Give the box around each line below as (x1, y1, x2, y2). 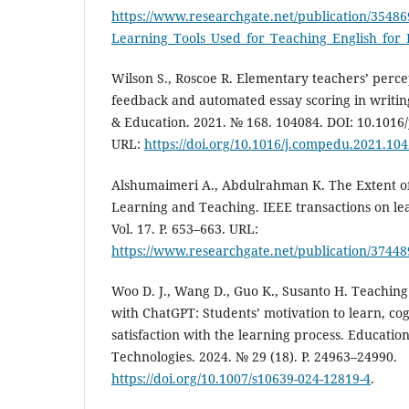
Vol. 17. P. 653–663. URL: (111, 219, 258, 237)
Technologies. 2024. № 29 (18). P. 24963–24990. (111, 347, 397, 365)
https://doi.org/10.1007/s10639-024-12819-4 (111, 369, 371, 387)
